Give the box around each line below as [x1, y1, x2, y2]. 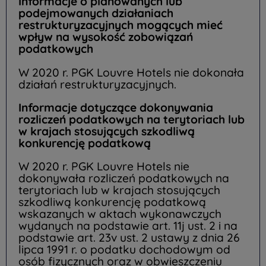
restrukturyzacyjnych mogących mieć [18, 18, 223, 33]
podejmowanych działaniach [18, 6, 173, 21]
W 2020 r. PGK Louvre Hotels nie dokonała [18, 65, 244, 80]
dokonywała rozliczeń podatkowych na [18, 170, 229, 185]
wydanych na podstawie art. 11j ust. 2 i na [18, 218, 237, 233]
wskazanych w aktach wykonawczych [18, 206, 221, 221]
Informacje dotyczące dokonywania [18, 100, 213, 115]
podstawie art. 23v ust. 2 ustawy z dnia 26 [18, 230, 239, 245]
